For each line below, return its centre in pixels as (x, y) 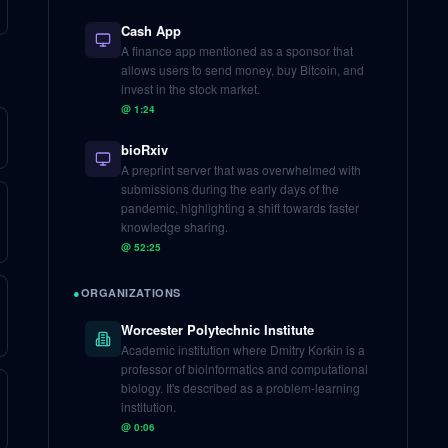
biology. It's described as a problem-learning (240, 387)
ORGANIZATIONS (130, 292)
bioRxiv (144, 149)
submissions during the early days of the (230, 188)
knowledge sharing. (174, 226)
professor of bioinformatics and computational (244, 368)
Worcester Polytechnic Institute (217, 329)
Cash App (151, 30)
